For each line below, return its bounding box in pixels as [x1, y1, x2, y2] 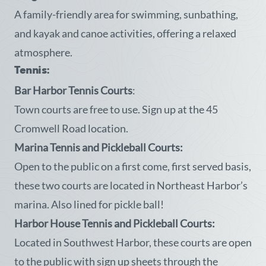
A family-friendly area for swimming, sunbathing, [14, 8, 238, 21]
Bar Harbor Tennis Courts [14, 84, 132, 97]
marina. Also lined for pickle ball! [14, 198, 164, 211]
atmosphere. [14, 46, 72, 59]
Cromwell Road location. [14, 122, 128, 135]
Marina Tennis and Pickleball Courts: [14, 141, 183, 154]
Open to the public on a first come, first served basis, [14, 160, 251, 173]
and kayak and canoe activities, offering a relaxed [14, 27, 236, 40]
